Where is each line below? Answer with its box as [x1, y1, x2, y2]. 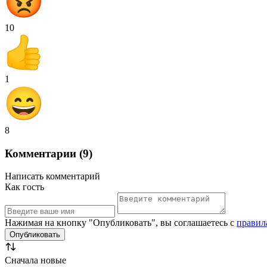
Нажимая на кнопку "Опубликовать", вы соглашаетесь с [5, 218, 237, 228]
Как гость [5, 182, 44, 193]
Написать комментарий [5, 171, 100, 182]
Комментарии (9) [5, 147, 92, 160]
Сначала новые [5, 255, 66, 266]
